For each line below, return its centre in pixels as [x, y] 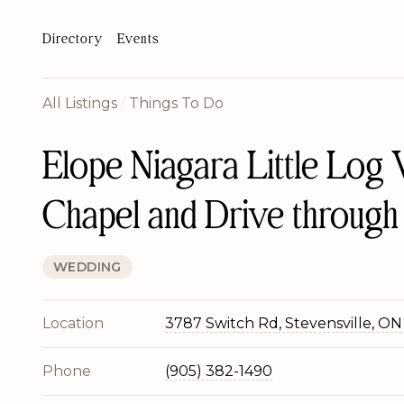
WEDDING [87, 267]
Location [73, 323]
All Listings [80, 103]
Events [138, 39]
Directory [73, 39]
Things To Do [176, 103]
